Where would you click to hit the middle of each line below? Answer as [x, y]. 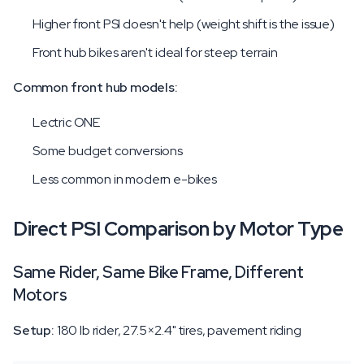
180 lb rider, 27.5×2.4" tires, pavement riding [178, 330]
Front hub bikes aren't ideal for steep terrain [155, 52]
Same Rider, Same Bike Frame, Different [158, 272]
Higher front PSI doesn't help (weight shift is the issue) [184, 24]
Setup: [34, 330]
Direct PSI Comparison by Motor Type [178, 229]
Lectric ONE [67, 122]
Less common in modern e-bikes [125, 179]
